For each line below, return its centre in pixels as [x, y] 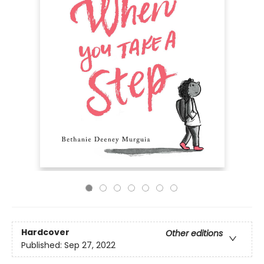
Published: [43, 245]
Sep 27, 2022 [90, 245]
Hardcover [45, 232]
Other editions [194, 234]
